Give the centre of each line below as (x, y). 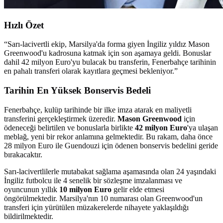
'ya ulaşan (203, 127)
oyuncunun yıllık (32, 189)
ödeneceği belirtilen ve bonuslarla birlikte (69, 127)
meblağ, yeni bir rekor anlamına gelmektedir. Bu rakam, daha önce (108, 136)
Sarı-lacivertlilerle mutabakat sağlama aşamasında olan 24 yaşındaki (110, 171)
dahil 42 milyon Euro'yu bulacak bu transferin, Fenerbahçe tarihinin (110, 62)
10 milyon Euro (85, 189)
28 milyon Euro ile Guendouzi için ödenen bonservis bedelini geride (111, 145)
